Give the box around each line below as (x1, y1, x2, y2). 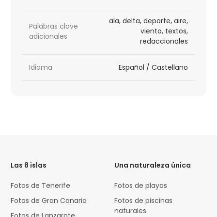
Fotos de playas (114, 181, 168, 191)
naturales (114, 206, 147, 216)
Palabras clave (29, 21, 78, 31)
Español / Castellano (118, 62, 188, 73)
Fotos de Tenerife (11, 181, 71, 191)
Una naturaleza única (114, 160, 191, 170)
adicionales (29, 31, 68, 41)
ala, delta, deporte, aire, (108, 16, 188, 26)
